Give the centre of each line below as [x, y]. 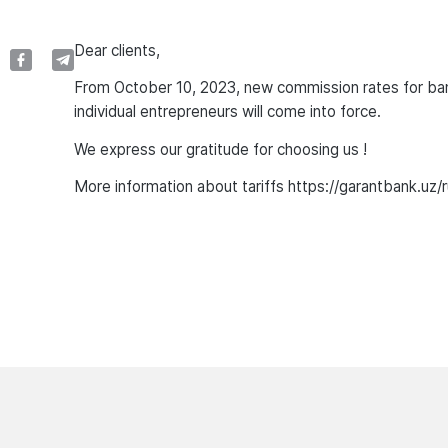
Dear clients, [116, 50]
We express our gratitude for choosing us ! [220, 149]
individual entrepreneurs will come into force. [227, 112]
